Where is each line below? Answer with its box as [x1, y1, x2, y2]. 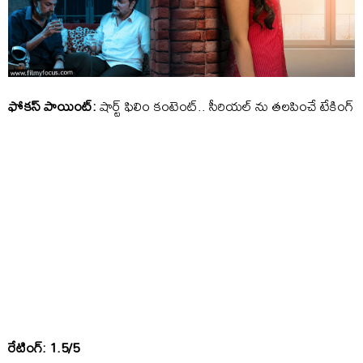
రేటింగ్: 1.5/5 [8, 334, 79, 361]
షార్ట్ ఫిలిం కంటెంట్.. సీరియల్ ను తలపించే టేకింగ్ [96, 92, 353, 120]
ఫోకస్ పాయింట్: [8, 92, 96, 120]
